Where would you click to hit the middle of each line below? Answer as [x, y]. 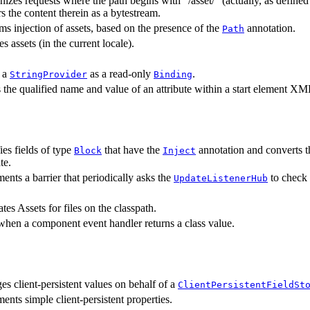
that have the [132, 149]
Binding [173, 74]
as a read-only [120, 73]
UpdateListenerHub [221, 178]
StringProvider [48, 74]
